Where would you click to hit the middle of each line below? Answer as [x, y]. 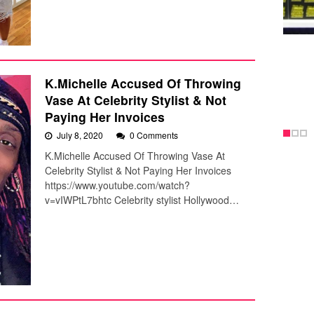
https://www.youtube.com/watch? [117, 185]
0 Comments [154, 135]
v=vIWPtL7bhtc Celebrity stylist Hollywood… [142, 200]
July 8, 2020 [81, 135]
